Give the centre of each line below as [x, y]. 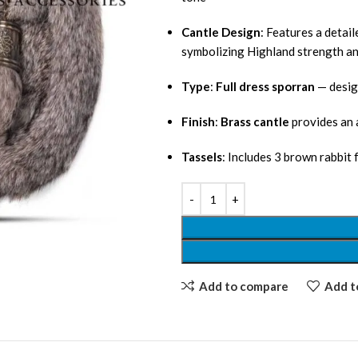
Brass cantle [255, 122]
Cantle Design [221, 32]
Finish [198, 122]
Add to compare [243, 286]
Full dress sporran [265, 87]
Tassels [202, 157]
